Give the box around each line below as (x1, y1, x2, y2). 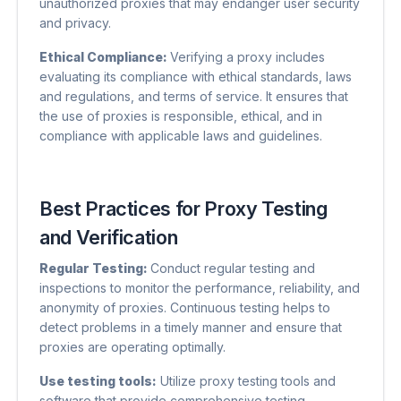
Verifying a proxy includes (170, 49, 325, 65)
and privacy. (39, 15, 111, 31)
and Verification (39, 226, 178, 250)
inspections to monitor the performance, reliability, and (39, 280, 360, 296)
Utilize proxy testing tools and (157, 373, 336, 389)
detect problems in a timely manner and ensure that (39, 320, 342, 336)
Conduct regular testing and (150, 260, 315, 277)
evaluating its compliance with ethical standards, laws (39, 69, 352, 85)
